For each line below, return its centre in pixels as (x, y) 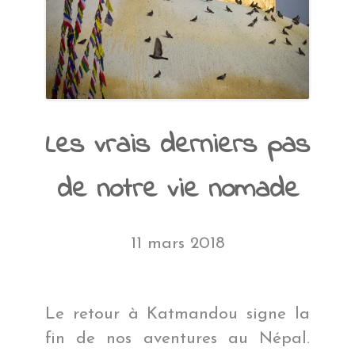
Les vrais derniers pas (177, 145)
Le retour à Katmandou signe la (177, 314)
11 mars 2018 (177, 243)
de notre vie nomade (177, 189)
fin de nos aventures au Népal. (177, 338)
